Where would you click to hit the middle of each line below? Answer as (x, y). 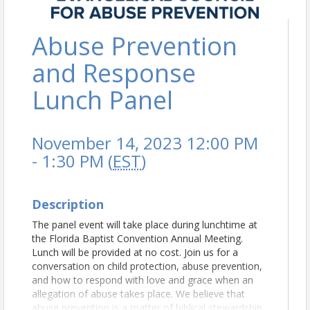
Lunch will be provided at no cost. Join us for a (135, 253)
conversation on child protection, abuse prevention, (147, 266)
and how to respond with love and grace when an (143, 280)
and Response (114, 73)
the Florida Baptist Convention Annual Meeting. (137, 239)
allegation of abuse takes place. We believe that (138, 294)
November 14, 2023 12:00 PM (145, 143)
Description (68, 204)
